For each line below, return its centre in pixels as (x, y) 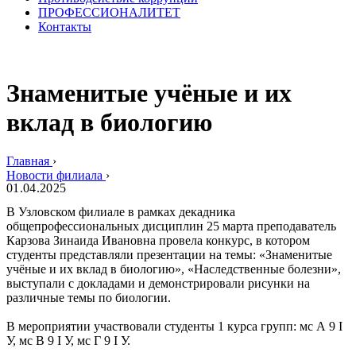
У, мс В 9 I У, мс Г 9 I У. (68, 341)
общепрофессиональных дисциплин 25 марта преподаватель (171, 226)
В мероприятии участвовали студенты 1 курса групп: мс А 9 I (174, 327)
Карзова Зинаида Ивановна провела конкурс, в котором (158, 241)
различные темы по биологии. (89, 298)
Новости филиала (54, 176)
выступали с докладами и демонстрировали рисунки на (158, 284)
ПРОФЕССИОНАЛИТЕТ (109, 13)
